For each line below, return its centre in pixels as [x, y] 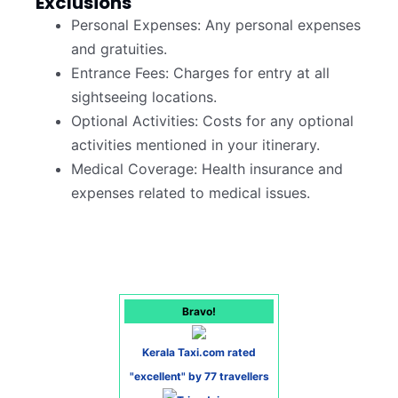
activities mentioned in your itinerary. [195, 145]
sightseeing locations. [144, 97]
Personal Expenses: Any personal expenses [216, 25]
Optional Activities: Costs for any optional [212, 121]
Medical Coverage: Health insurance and [207, 169]
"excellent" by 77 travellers [199, 377]
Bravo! [199, 312]
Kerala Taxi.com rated [199, 353]
